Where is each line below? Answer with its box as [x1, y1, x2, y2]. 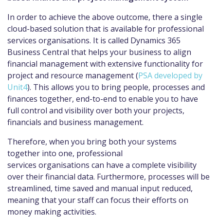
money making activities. [7, 206, 98, 217]
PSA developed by [138, 70, 202, 81]
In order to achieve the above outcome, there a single [7, 11, 202, 22]
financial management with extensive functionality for [7, 58, 203, 69]
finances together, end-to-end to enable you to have [7, 93, 198, 104]
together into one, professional [7, 147, 123, 159]
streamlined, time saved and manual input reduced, [7, 182, 193, 194]
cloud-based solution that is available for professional [7, 23, 204, 34]
